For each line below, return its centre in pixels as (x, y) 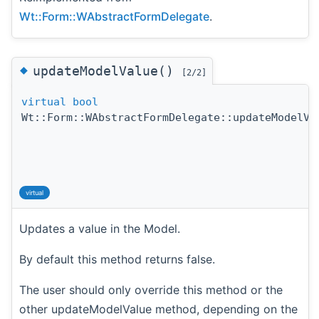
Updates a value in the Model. (100, 229)
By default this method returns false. (117, 260)
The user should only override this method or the (151, 290)
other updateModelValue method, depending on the (158, 309)
